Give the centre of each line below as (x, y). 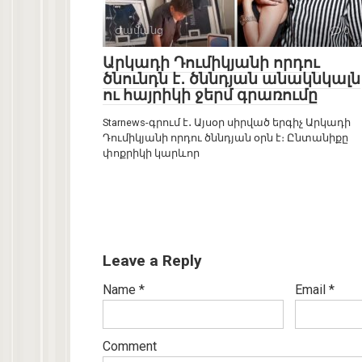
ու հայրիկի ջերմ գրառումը (210, 95)
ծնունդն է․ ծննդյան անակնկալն (232, 79)
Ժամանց (139, 31)
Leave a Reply (152, 261)
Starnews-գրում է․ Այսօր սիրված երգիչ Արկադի (227, 123)
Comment (130, 347)
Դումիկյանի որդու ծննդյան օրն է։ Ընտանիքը (225, 138)
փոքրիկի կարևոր (151, 154)
